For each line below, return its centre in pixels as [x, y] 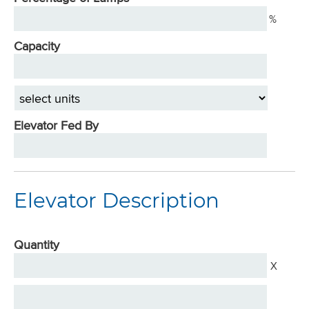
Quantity [37, 245]
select [29, 93]
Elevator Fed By [56, 126]
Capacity [37, 46]
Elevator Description [117, 201]
